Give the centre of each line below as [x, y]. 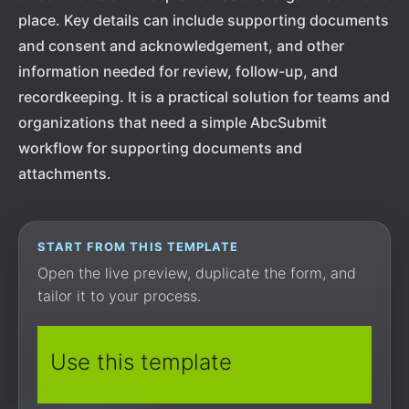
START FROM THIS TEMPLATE [138, 246]
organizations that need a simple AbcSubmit [173, 122]
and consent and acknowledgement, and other [181, 46]
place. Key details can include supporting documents [204, 20]
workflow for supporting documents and [160, 148]
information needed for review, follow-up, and [178, 71]
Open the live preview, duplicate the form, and [197, 273]
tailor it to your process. [119, 296]
